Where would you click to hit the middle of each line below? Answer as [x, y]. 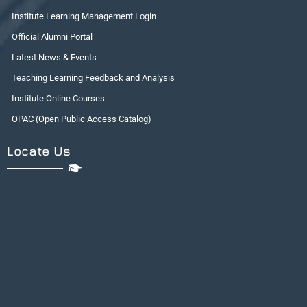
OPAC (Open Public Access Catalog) [82, 119]
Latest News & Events [54, 57]
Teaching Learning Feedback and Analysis [93, 78]
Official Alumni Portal [52, 37]
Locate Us [39, 151]
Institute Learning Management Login [84, 16]
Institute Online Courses [58, 98]
